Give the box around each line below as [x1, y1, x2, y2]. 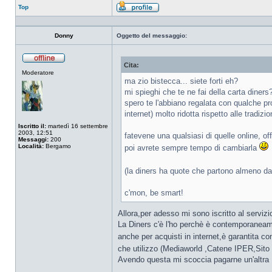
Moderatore [22, 69, 54, 76]
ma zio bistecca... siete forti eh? [124, 76, 238, 86]
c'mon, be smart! [124, 188, 183, 197]
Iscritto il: [18, 123, 46, 129]
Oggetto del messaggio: [117, 32, 187, 39]
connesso [66, 70, 93, 76]
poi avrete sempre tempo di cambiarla [124, 143, 259, 152]
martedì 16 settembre [46, 123, 108, 129]
